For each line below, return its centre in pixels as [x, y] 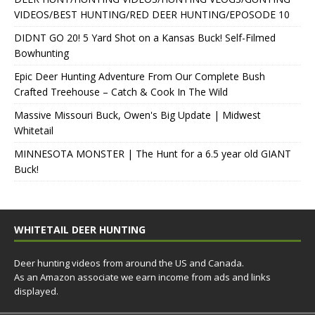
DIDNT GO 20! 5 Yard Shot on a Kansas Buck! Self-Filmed [145, 38]
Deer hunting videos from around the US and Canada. [129, 263]
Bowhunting [41, 53]
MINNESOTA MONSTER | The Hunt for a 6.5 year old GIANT [153, 154]
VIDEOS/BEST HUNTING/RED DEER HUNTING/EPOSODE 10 [152, 15]
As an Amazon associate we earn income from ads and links [142, 277]
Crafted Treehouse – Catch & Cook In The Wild [121, 92]
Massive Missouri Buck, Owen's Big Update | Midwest [137, 115]
